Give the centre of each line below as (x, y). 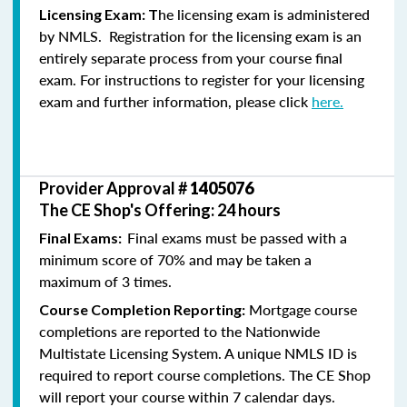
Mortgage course (301, 309)
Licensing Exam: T (99, 14)
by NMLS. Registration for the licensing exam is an (200, 35)
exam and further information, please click (175, 101)
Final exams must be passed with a (237, 237)
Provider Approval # (114, 188)
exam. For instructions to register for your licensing (202, 79)
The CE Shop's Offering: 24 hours (160, 209)
